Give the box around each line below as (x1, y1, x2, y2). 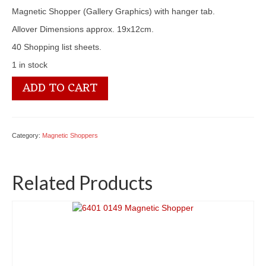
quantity (11, 124, 45, 134)
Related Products (12, 170, 153, 194)
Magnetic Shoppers (42, 131, 98, 139)
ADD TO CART (23, 77, 97, 99)
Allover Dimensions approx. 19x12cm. (12, 24, 154, 34)
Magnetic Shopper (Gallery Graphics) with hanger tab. (12, 6, 215, 16)
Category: (12, 131, 42, 139)
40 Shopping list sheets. (12, 42, 102, 52)
